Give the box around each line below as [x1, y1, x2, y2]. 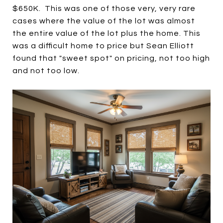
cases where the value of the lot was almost [12, 17, 195, 25]
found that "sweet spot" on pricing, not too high [12, 54, 210, 63]
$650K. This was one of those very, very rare [12, 4, 196, 13]
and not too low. [12, 67, 80, 75]
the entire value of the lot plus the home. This [12, 29, 201, 38]
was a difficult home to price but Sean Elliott [12, 42, 194, 50]
